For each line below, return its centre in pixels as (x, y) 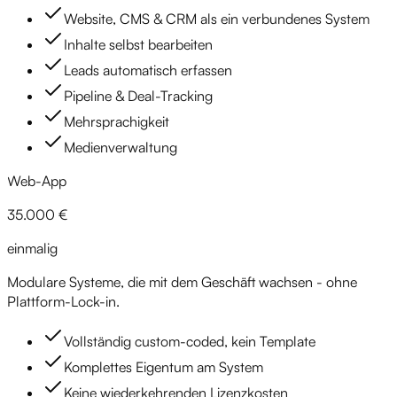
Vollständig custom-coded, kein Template (190, 342)
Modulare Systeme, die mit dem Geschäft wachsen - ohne (182, 282)
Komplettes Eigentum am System (163, 367)
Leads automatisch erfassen (148, 70)
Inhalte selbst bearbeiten (138, 45)
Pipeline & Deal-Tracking (138, 96)
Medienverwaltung (121, 148)
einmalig (32, 249)
